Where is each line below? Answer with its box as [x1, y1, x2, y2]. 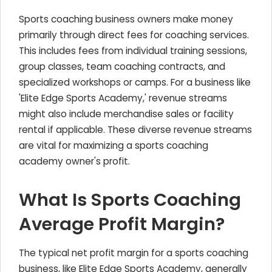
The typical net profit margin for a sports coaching [19, 246, 248, 259]
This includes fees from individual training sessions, [19, 44, 247, 57]
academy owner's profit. [19, 155, 130, 168]
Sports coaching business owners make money [19, 13, 233, 25]
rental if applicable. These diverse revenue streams [19, 123, 252, 136]
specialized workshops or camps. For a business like [19, 76, 251, 89]
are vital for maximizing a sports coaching [19, 139, 208, 152]
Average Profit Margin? [19, 212, 225, 236]
